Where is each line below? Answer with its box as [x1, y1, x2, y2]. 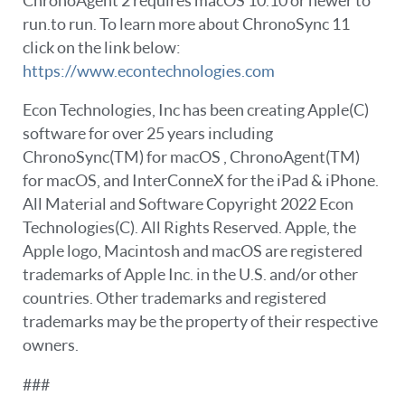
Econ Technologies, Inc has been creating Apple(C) [23, 100, 369, 120]
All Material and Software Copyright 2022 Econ [23, 194, 353, 214]
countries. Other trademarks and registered [23, 288, 326, 308]
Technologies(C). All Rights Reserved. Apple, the [23, 218, 356, 238]
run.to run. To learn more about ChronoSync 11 [23, 14, 350, 33]
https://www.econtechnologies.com [23, 61, 275, 80]
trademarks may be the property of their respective [23, 312, 378, 332]
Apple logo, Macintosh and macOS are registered [23, 241, 363, 261]
